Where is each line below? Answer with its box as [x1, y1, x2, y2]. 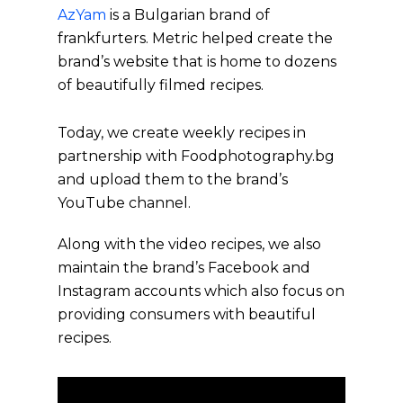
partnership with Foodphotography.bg [58, 147, 336, 165]
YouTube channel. [58, 193, 192, 211]
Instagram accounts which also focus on [58, 282, 345, 300]
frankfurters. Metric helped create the [58, 29, 334, 47]
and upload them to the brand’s [58, 170, 289, 188]
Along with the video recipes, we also [58, 235, 322, 253]
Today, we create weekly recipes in [58, 123, 307, 141]
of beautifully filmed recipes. [58, 76, 264, 94]
